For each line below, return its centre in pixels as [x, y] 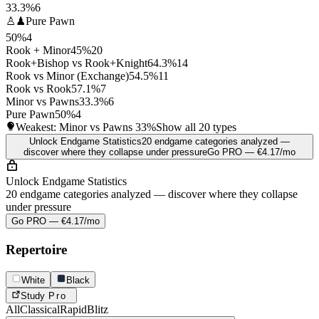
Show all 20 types [196, 127]
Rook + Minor [38, 51]
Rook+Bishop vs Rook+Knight [77, 63]
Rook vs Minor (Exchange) [67, 76]
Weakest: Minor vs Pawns [75, 127]
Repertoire [36, 249]
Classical [40, 309]
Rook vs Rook [38, 89]
